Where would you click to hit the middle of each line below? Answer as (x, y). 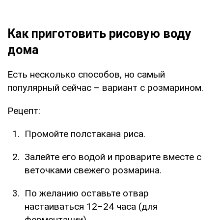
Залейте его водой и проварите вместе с (113, 157)
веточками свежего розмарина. (93, 170)
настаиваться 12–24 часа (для (91, 206)
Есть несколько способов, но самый (86, 74)
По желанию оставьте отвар (87, 193)
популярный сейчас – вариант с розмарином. (105, 87)
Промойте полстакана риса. (85, 134)
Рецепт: (24, 110)
